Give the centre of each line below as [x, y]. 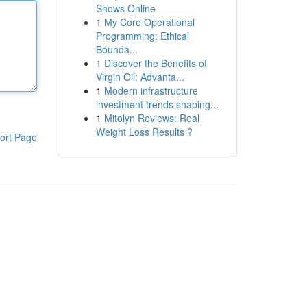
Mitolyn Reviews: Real [151, 118]
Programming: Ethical [142, 36]
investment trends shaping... [157, 104]
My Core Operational [149, 22]
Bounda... [116, 49]
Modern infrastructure [151, 90]
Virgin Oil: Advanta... [140, 77]
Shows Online [125, 8]
